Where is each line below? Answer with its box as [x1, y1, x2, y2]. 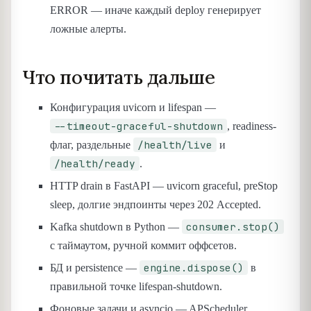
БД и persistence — [50, 261, 140, 274]
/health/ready [54, 157, 135, 171]
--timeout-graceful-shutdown [54, 119, 223, 133]
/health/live [137, 138, 212, 152]
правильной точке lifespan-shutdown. [50, 280, 222, 292]
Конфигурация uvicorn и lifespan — [50, 101, 216, 114]
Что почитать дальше [22, 65, 215, 90]
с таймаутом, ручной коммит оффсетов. [50, 239, 237, 252]
